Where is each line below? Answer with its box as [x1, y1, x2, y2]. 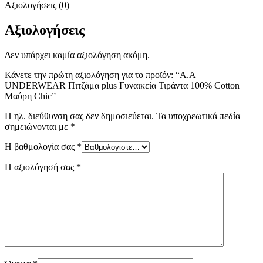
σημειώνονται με [5, 121, 70, 131]
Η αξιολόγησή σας [5, 161, 76, 172]
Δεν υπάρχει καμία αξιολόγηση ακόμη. [5, 49, 150, 60]
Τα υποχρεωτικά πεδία [156, 110, 240, 121]
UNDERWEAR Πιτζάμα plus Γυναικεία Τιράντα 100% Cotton [5, 80, 240, 90]
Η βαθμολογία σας [5, 141, 77, 151]
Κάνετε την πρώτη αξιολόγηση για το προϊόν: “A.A [5, 69, 195, 80]
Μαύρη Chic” [5, 90, 56, 101]
